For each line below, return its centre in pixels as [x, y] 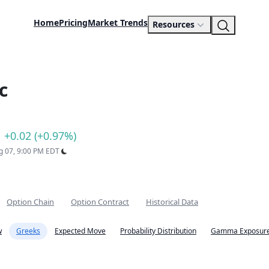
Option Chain [30, 202]
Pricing [73, 23]
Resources [174, 25]
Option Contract [100, 202]
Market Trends [118, 23]
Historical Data [172, 202]
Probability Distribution [158, 231]
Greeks [28, 231]
